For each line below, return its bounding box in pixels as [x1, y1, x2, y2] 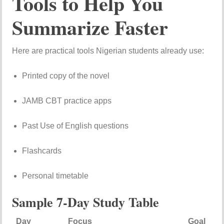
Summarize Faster [12, 12, 168, 42]
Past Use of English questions [22, 121, 129, 130]
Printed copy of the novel [22, 71, 110, 80]
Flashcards [22, 146, 62, 155]
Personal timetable [22, 171, 89, 180]
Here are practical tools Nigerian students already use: [12, 46, 204, 55]
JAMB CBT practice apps [22, 96, 112, 105]
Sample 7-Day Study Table [12, 192, 159, 212]
